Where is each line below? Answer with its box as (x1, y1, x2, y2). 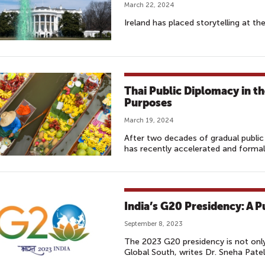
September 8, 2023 (124, 220, 183, 228)
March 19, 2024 (124, 117, 173, 124)
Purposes (124, 96, 172, 109)
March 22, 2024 (124, 1, 174, 9)
